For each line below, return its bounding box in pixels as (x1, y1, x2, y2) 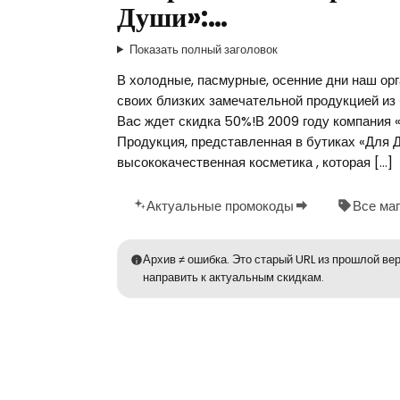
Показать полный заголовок (129, 40, 278, 58)
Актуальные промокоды (146, 196, 294, 215)
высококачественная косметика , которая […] (117, 152, 393, 171)
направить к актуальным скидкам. (142, 268, 324, 286)
